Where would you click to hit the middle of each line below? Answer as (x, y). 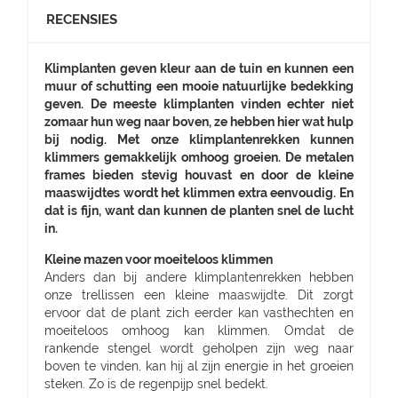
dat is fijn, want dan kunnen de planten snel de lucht (199, 211)
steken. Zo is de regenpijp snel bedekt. (156, 384)
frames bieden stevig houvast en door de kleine (199, 175)
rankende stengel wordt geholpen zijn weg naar (199, 348)
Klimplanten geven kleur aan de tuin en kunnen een (199, 68)
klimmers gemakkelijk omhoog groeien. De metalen (199, 157)
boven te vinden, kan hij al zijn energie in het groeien (199, 366)
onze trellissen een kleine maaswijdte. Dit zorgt (199, 295)
